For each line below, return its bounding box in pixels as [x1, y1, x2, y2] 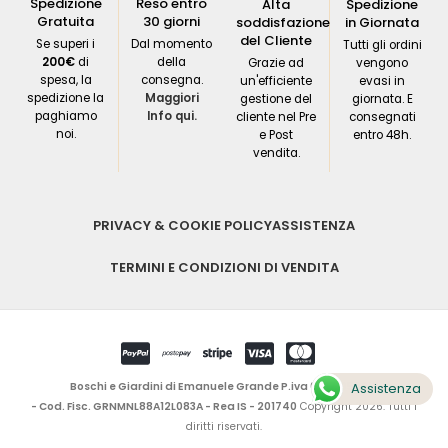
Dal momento [131, 35, 212, 52]
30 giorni [143, 11, 200, 31]
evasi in [359, 72, 406, 89]
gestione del [240, 90, 313, 107]
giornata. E [351, 90, 413, 107]
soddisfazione [235, 12, 330, 32]
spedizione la [27, 89, 105, 106]
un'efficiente [240, 72, 313, 89]
